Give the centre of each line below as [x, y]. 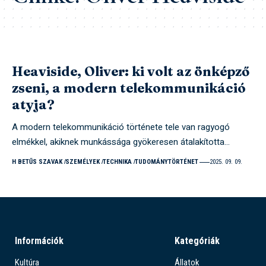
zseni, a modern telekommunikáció [129, 88]
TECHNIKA [117, 162]
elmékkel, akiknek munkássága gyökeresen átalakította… [121, 142]
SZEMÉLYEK [82, 162]
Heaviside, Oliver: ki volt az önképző [131, 72]
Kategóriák [197, 241]
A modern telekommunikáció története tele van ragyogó [121, 127]
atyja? [33, 105]
